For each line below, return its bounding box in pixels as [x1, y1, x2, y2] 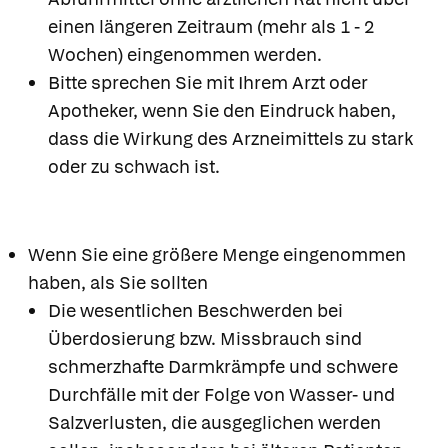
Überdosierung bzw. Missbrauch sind [48, 326, 362, 350]
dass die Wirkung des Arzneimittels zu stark [48, 126, 413, 150]
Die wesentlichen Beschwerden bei [48, 298, 343, 322]
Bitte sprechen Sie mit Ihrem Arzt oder [48, 70, 368, 94]
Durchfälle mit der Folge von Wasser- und [48, 382, 395, 406]
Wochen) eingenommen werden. [48, 42, 322, 66]
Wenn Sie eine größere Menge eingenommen [28, 242, 406, 266]
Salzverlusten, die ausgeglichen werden [48, 410, 381, 434]
